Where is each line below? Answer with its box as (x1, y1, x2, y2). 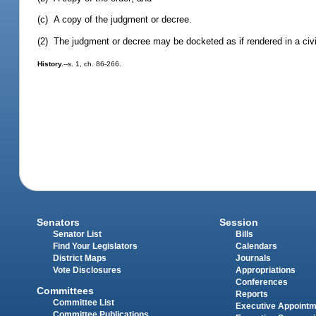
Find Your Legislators (53, 242, 138, 251)
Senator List (53, 230, 102, 239)
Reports (235, 290, 268, 299)
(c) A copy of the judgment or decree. (37, 14, 193, 25)
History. (37, 59, 64, 68)
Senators (37, 217, 80, 229)
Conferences (235, 278, 288, 287)
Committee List (53, 298, 115, 307)
